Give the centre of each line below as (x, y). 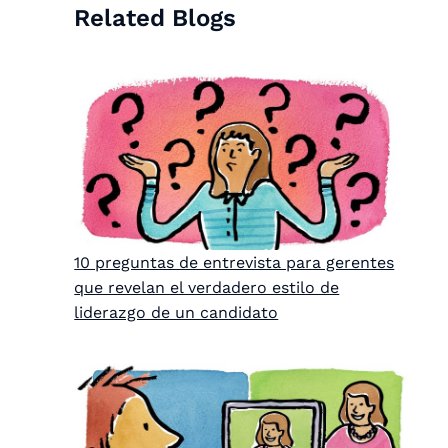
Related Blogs (155, 18)
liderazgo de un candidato (176, 312)
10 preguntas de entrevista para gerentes (234, 262)
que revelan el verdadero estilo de (207, 287)
